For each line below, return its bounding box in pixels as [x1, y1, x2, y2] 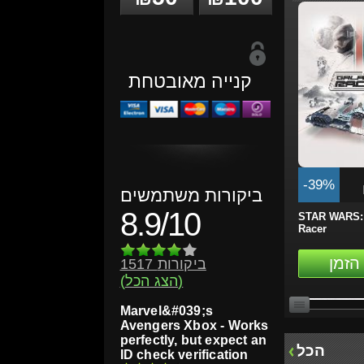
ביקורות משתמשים [119, 185, 262, 206]
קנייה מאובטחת [128, 71, 252, 92]
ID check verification [119, 348, 249, 362]
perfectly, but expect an [119, 333, 267, 348]
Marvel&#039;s [119, 304, 214, 318]
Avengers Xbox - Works [119, 318, 269, 333]
